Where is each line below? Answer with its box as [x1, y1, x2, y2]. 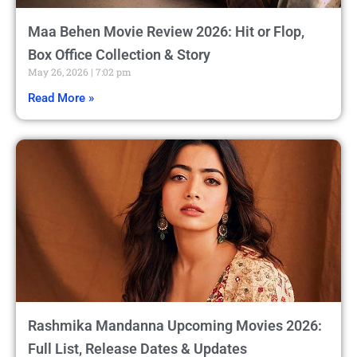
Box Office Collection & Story [28, 46, 210, 64]
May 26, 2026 [28, 65, 91, 79]
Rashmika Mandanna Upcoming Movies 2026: [28, 317, 322, 335]
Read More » [28, 91, 94, 106]
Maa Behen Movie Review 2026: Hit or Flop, [28, 23, 304, 41]
